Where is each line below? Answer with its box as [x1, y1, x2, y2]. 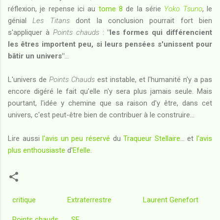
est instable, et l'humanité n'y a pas [95, 75, 212, 84]
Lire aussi [8, 134, 43, 143]
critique [12, 195, 36, 204]
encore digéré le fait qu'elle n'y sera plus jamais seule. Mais [8, 86, 212, 96]
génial [8, 16, 33, 25]
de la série [126, 4, 165, 13]
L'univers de [8, 75, 49, 84]
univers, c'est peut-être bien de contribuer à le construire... [8, 110, 194, 119]
